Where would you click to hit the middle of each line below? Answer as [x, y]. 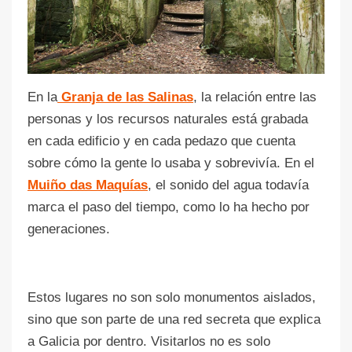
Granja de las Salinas [125, 97]
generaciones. [69, 229]
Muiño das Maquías [88, 185]
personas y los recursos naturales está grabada [168, 119]
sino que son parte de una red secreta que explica [174, 319]
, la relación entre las [255, 97]
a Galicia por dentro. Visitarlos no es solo [149, 341]
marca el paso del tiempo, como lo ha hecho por [169, 207]
